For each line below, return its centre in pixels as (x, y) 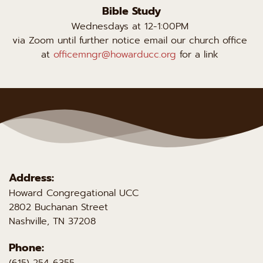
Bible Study (131, 11)
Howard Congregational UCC (75, 193)
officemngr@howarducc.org (115, 54)
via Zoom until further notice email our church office (130, 40)
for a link (199, 54)
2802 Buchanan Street (58, 207)
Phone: (26, 247)
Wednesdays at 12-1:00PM (131, 26)
